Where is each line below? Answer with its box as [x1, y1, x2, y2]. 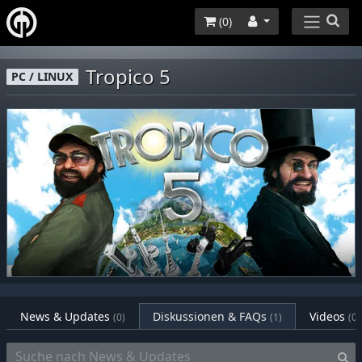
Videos [309, 308, 345, 324]
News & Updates [20, 308, 113, 324]
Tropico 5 [86, 62, 171, 90]
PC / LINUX [11, 69, 74, 85]
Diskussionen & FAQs [153, 308, 270, 324]
